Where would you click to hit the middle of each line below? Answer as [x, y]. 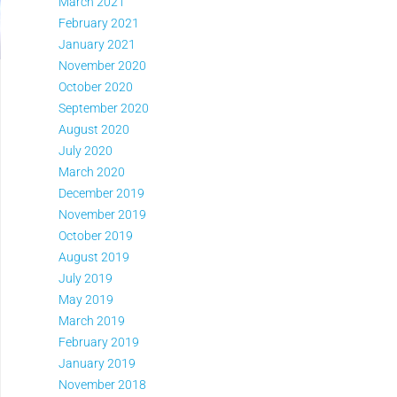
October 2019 [96, 236]
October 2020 [96, 87]
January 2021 [97, 44]
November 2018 [102, 385]
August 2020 [94, 129]
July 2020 [86, 151]
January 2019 [97, 363]
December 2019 [101, 193]
